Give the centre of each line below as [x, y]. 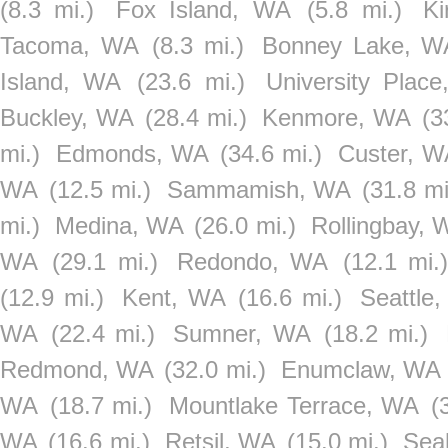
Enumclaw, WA [361, 369]
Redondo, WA [252, 261]
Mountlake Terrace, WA [294, 405]
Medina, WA [120, 225]
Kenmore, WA [337, 117]
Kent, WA [173, 297]
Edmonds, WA [132, 153]
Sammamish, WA [259, 189]
